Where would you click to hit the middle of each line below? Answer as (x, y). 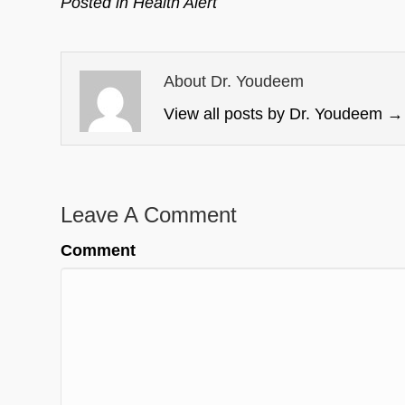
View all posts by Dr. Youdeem (276, 114)
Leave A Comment (149, 215)
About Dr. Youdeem (234, 81)
